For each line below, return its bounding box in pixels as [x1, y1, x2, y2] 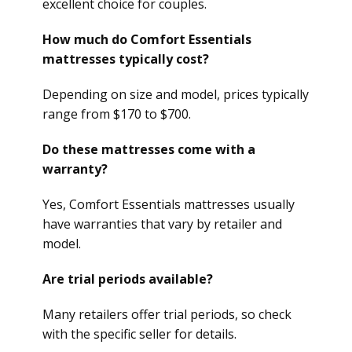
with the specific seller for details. [42, 325, 236, 343]
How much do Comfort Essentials [42, 31, 251, 48]
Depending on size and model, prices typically [42, 86, 309, 103]
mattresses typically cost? [42, 50, 209, 68]
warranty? [42, 160, 108, 178]
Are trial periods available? [42, 270, 213, 288]
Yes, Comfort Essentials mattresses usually [42, 196, 295, 213]
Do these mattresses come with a [42, 141, 255, 158]
